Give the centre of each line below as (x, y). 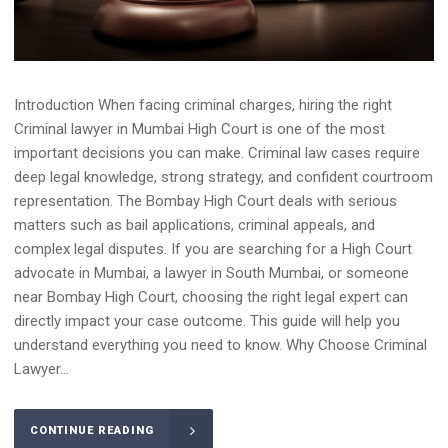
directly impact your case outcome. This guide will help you (207, 321)
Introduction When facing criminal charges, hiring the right (203, 105)
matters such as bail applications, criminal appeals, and (194, 225)
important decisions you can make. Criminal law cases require (217, 153)
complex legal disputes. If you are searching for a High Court (213, 249)
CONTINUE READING (92, 431)
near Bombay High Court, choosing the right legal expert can (211, 297)
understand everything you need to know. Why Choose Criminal (220, 345)
